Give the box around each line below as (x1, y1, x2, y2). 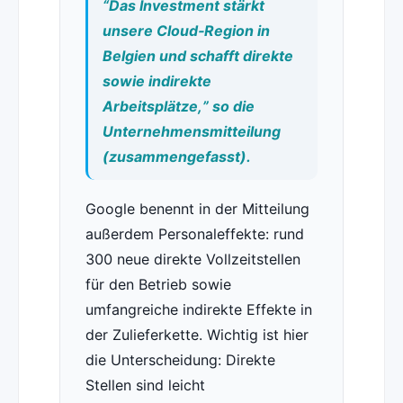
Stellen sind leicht (85, 376, 205, 395)
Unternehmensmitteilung (102, 122, 281, 141)
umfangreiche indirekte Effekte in (85, 300, 312, 319)
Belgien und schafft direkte (102, 47, 293, 66)
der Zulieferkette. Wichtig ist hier (85, 326, 309, 345)
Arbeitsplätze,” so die (102, 97, 255, 116)
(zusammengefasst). (102, 148, 251, 166)
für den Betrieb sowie (85, 275, 231, 294)
